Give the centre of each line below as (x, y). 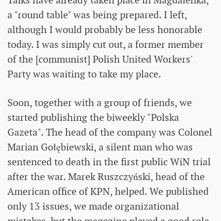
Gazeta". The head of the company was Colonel (110, 132)
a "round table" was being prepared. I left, (97, 15)
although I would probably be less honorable (105, 30)
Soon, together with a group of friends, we (100, 103)
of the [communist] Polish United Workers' (100, 59)
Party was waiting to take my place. (84, 74)
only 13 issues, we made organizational (93, 206)
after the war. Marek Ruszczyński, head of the (106, 177)
